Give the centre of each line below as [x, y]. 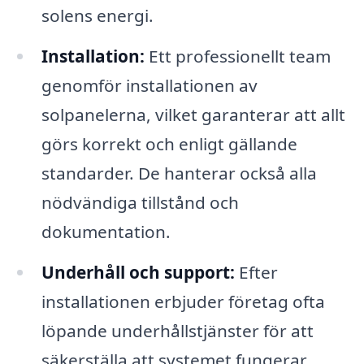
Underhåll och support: [138, 273]
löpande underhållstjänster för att [177, 331]
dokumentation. [106, 232]
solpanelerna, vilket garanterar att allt [193, 115]
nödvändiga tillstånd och [140, 203]
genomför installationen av [149, 86]
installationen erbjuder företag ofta [183, 302]
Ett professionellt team [237, 56]
